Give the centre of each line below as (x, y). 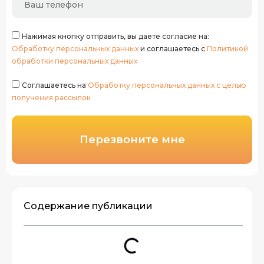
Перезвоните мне (132, 139)
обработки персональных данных (75, 61)
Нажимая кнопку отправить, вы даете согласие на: (115, 37)
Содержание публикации (88, 206)
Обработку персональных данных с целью (167, 85)
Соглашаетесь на (55, 85)
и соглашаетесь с (173, 49)
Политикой (227, 49)
